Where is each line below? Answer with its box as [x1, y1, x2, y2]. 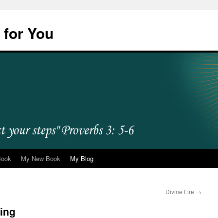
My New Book [21, 154, 60, 163]
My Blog [70, 154, 93, 163]
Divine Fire [165, 187, 196, 196]
